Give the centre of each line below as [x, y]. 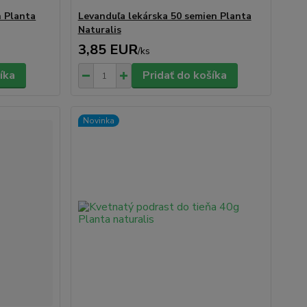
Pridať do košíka [184, 75]
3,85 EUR [108, 50]
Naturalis [99, 30]
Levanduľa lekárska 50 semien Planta [164, 16]
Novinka [98, 121]
